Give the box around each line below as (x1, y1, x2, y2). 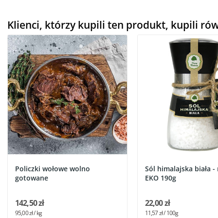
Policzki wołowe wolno (15, 164, 90, 174)
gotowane (15, 173, 48, 183)
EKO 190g (145, 173, 176, 183)
